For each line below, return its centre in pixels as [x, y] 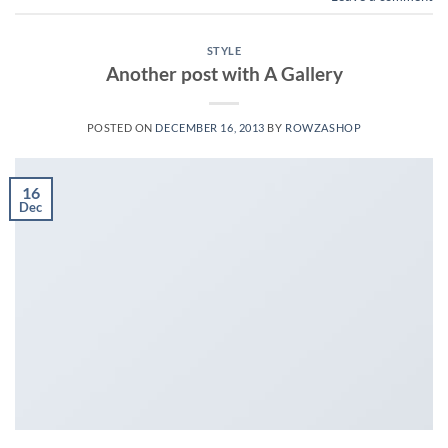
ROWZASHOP [323, 127]
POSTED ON [121, 127]
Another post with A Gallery [224, 73]
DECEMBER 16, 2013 [210, 127]
